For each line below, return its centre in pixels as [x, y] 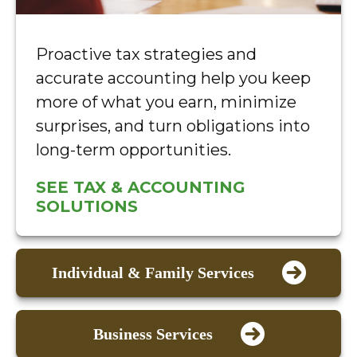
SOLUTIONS [87, 207]
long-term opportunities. [133, 150]
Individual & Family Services [153, 273]
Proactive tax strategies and [146, 55]
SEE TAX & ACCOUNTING [141, 188]
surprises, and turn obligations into [173, 126]
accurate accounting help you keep [173, 78]
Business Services [153, 334]
